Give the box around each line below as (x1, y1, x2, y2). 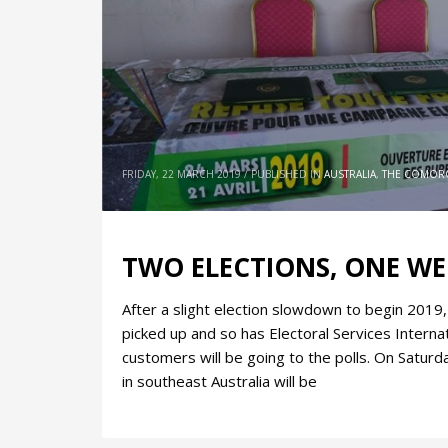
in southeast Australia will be (122, 371, 317, 392)
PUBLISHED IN (251, 167, 321, 182)
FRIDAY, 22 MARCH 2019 (122, 167, 241, 182)
